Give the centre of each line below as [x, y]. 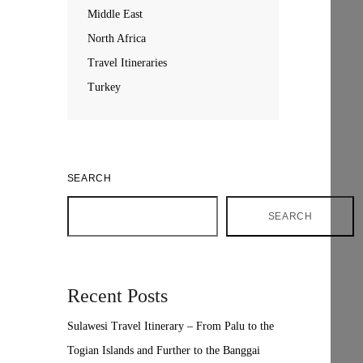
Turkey [104, 87]
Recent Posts [117, 296]
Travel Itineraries [127, 63]
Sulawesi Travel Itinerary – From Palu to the [170, 326]
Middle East [115, 14]
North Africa [116, 38]
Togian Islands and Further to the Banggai [163, 350]
